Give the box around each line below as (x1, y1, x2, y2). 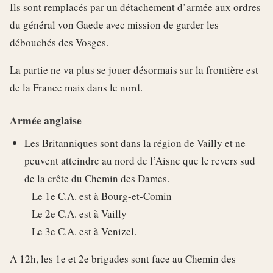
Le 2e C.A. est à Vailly (24, 207, 127, 221)
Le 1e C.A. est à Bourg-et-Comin (24, 189, 172, 203)
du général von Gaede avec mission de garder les (10, 18, 219, 32)
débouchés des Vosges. (10, 35, 108, 49)
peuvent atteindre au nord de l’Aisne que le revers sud (24, 154, 255, 168)
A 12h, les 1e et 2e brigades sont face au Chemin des (10, 252, 236, 266)
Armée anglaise (10, 112, 82, 128)
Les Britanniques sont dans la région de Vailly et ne (24, 136, 246, 150)
